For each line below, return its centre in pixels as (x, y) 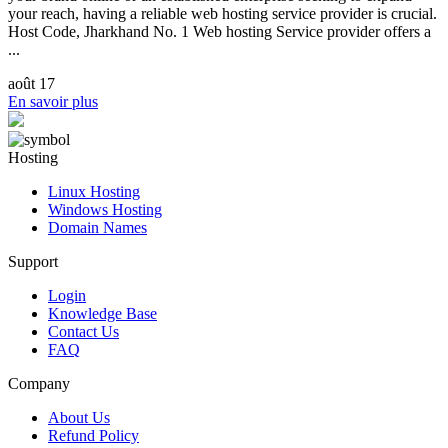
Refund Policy (93, 436)
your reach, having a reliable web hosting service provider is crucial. (222, 14)
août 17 (31, 84)
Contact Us (83, 332)
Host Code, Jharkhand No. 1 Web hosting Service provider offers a (219, 32)
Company (39, 384)
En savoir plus (53, 102)
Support (33, 262)
